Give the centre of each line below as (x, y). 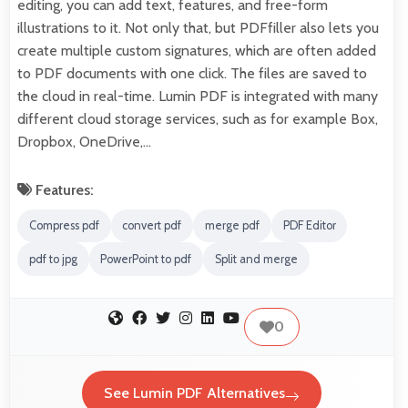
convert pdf (152, 226)
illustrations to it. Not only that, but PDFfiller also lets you (198, 27)
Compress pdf (64, 226)
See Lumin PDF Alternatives (194, 393)
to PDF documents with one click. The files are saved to (192, 73)
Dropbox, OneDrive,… (84, 141)
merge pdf (232, 226)
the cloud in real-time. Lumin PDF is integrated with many (198, 96)
